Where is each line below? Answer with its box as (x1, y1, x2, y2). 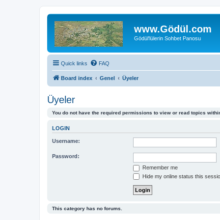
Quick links (61, 60, 87, 66)
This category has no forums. (52, 206, 122, 212)
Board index (61, 75, 92, 81)
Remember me (141, 165, 178, 170)
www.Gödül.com (134, 24, 212, 34)
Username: (52, 138, 80, 144)
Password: (52, 153, 80, 159)
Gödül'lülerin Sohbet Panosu (134, 35, 201, 41)
